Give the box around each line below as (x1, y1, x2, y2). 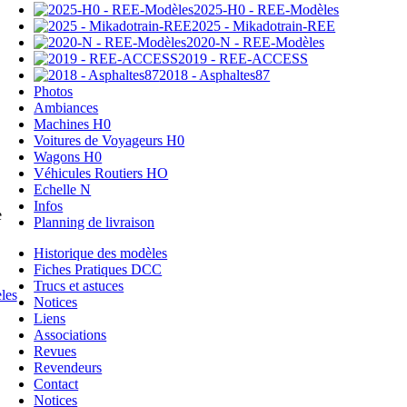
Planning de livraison (34, 213, 155, 230)
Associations (34, 326, 107, 342)
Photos (34, 83, 74, 99)
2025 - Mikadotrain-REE (192, 17, 336, 34)
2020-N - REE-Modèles (186, 34, 325, 50)
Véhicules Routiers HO (34, 164, 169, 181)
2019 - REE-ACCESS (178, 50, 309, 66)
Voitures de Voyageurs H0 (34, 132, 185, 148)
